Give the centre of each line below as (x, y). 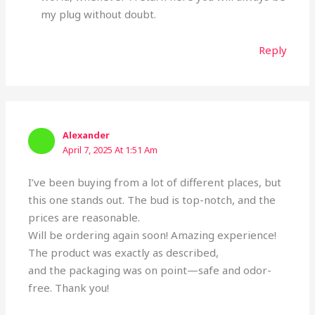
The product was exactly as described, (124, 252)
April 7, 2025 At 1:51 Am (110, 149)
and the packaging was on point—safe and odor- (150, 270)
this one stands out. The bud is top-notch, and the (152, 199)
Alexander (86, 135)
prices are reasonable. (84, 217)
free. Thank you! (69, 287)
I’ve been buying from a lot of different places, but (155, 182)
